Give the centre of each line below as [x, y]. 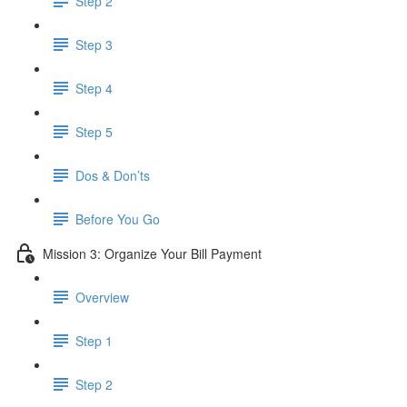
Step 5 [94, 131]
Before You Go [118, 218]
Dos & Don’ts [113, 175]
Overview [102, 297]
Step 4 [94, 88]
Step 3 [94, 44]
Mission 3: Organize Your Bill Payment [152, 253]
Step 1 [94, 340]
